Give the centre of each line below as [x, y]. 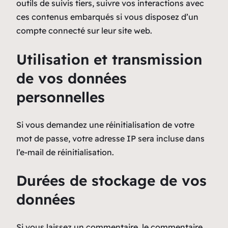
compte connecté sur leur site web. [84, 31]
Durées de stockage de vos [111, 181]
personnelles [61, 97]
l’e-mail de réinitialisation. [65, 152]
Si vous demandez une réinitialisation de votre [105, 124]
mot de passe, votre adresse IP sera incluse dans [110, 138]
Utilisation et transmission [109, 59]
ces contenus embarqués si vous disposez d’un [107, 17]
